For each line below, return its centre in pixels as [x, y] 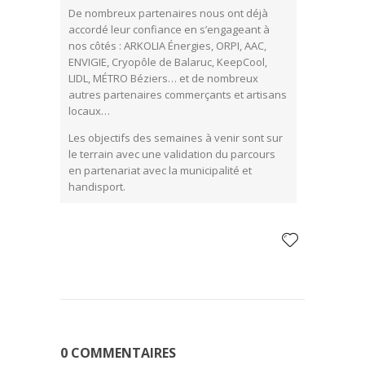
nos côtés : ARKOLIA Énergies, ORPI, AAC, [167, 46]
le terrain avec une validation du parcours [172, 154]
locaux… [89, 111]
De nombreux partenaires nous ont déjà [168, 13]
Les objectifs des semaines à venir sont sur [176, 138]
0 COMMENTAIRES [118, 353]
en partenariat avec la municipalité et [160, 171]
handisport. [97, 187]
